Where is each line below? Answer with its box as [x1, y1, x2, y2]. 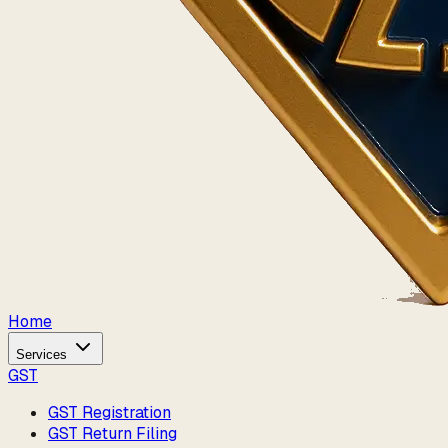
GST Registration [48, 402, 171, 423]
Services [16, 347, 71, 362]
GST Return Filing [48, 423, 177, 444]
